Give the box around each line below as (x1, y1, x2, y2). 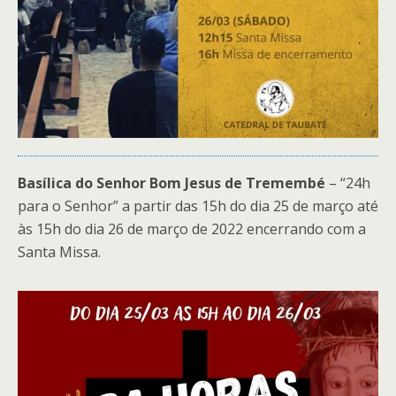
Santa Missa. (18, 242, 101, 262)
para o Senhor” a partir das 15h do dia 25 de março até (18, 196, 378, 216)
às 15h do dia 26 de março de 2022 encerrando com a (18, 219, 366, 239)
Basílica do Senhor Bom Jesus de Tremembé (18, 173, 325, 193)
